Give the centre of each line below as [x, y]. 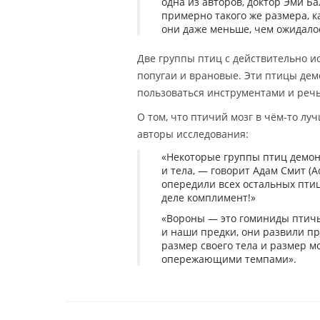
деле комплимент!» [209, 198]
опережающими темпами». [229, 259]
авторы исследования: [193, 134]
